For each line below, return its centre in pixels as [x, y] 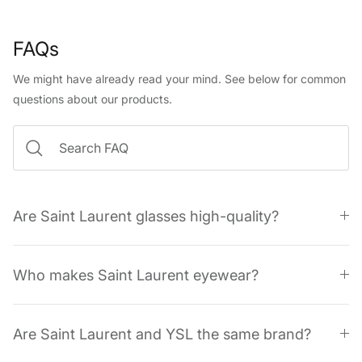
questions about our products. [93, 100]
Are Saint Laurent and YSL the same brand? [162, 335]
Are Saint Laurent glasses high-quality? [146, 217]
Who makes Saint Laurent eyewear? [136, 276]
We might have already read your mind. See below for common [179, 80]
